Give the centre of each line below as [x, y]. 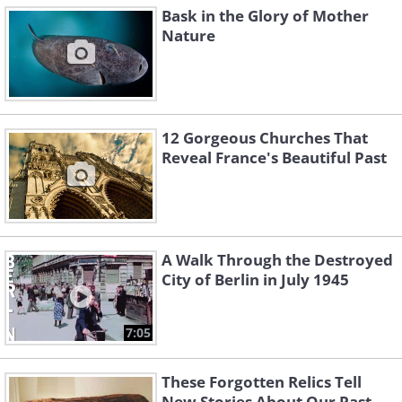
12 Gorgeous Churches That [265, 138]
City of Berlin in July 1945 [255, 280]
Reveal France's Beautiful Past [274, 158]
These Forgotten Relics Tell [262, 382]
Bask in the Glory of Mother [265, 16]
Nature [188, 36]
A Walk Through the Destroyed [277, 260]
